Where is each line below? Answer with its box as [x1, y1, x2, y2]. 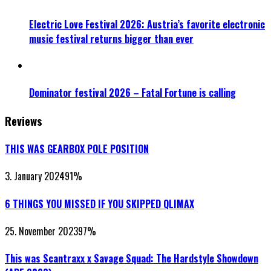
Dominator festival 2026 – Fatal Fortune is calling [29, 85, 236, 100]
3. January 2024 [5, 169, 65, 184]
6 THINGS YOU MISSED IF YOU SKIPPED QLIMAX [5, 196, 194, 211]
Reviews [5, 112, 42, 129]
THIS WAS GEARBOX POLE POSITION [5, 142, 149, 157]
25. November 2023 [5, 223, 78, 238]
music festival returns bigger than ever [29, 31, 194, 46]
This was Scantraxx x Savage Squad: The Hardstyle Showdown [5, 251, 258, 266]
